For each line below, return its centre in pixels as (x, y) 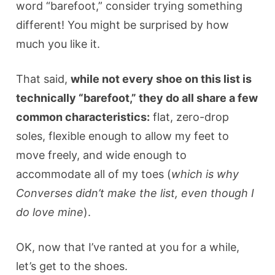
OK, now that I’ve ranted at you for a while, (128, 247)
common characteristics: (83, 117)
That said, (44, 79)
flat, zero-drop (190, 117)
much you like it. (58, 44)
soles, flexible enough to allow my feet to (123, 136)
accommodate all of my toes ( (94, 174)
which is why (205, 174)
